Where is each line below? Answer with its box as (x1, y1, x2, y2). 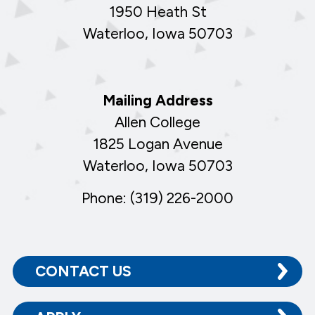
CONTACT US (34, 262, 131, 281)
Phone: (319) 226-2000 (82, 189, 233, 207)
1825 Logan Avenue (92, 134, 223, 153)
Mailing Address (102, 91, 213, 109)
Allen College (115, 112, 200, 131)
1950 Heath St (108, 3, 207, 21)
